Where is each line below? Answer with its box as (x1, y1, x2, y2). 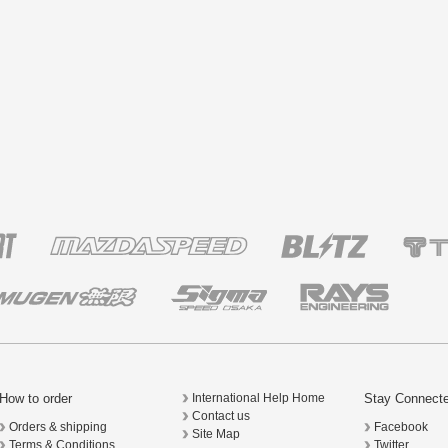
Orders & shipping (9, 421, 108, 434)
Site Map (191, 428, 240, 441)
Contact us (191, 410, 250, 423)
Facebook (374, 421, 429, 434)
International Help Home (191, 392, 325, 405)
